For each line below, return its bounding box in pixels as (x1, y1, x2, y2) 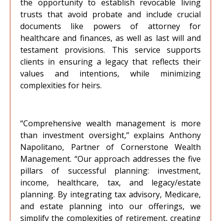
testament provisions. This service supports (20, 44, 201, 55)
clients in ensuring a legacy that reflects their (20, 56, 201, 67)
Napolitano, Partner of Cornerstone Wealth (20, 142, 201, 152)
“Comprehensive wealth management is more (20, 118, 201, 129)
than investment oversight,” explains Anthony (20, 130, 201, 141)
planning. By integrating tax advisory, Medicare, (20, 189, 201, 200)
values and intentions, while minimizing (20, 68, 201, 79)
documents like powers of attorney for (20, 21, 201, 32)
